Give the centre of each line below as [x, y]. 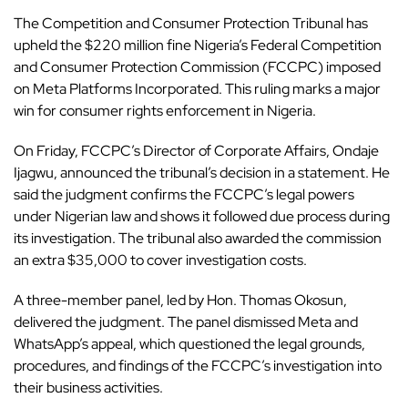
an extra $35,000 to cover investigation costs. [160, 260]
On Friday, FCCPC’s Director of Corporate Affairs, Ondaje [196, 150]
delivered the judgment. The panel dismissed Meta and [186, 321]
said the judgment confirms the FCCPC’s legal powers [184, 194]
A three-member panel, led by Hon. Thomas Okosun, [180, 300]
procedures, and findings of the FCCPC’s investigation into [198, 365]
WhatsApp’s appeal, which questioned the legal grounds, [189, 343]
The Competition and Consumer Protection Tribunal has [191, 23]
